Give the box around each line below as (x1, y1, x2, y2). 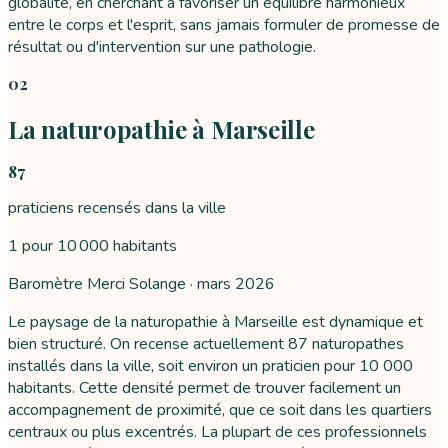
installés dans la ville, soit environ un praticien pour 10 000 (8, 355, 413, 378)
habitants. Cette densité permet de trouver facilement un (8, 377, 401, 400)
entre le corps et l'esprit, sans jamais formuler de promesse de (8, 14, 440, 37)
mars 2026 (197, 273, 275, 296)
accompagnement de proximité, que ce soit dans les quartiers (8, 399, 432, 422)
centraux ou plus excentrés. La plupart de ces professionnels (8, 421, 427, 444)
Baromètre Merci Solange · (8, 273, 197, 296)
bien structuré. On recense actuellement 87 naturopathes (8, 333, 404, 356)
